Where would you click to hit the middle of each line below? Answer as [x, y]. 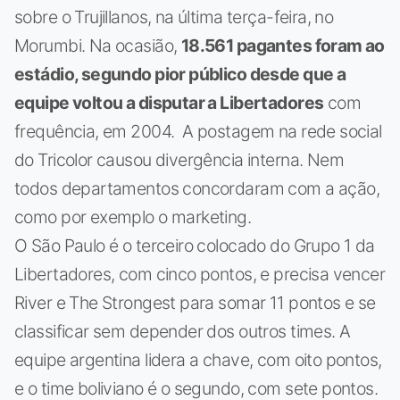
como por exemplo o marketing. [133, 217]
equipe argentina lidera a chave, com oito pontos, [198, 359]
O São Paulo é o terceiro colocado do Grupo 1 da [195, 245]
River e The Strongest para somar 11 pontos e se [195, 302]
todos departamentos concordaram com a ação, [197, 188]
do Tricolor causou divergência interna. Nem [179, 159]
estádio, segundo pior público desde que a [180, 74]
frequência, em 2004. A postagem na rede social [198, 131]
